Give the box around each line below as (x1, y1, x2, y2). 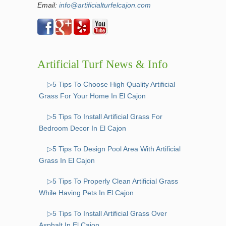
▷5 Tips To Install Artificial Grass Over (47, 209, 167, 218)
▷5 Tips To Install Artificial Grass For (47, 112, 162, 121)
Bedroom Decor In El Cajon (39, 124, 126, 133)
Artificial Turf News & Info (37, 58, 168, 71)
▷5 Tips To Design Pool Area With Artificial (47, 145, 181, 153)
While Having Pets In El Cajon (39, 189, 134, 197)
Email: (37, 1, 59, 9)
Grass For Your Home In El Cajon (39, 92, 146, 100)
